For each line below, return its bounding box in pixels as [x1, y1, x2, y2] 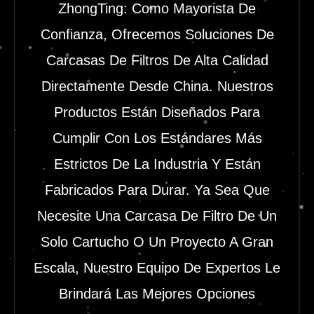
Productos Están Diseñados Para [54, 104, 260, 121]
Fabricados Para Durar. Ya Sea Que [44, 182, 270, 198]
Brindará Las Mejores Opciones [59, 286, 255, 302]
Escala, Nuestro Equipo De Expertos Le [34, 260, 280, 276]
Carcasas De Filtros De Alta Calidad [46, 53, 268, 69]
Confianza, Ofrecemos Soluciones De [40, 27, 274, 43]
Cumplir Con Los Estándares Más [52, 130, 262, 146]
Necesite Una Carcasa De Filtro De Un [37, 208, 277, 224]
